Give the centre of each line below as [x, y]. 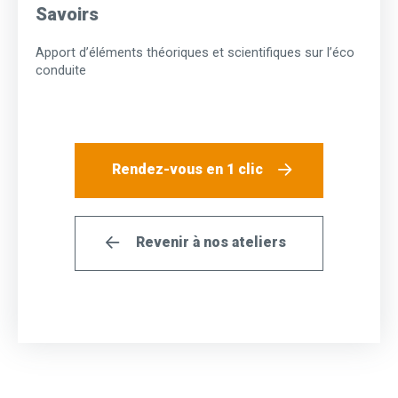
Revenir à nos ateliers [211, 242]
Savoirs [67, 15]
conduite [61, 71]
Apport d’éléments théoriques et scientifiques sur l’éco [195, 53]
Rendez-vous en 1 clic [187, 169]
